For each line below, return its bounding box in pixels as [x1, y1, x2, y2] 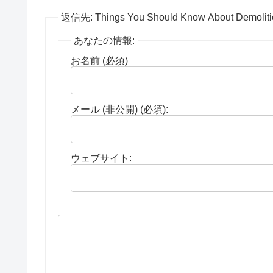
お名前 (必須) [71, 55, 128, 66]
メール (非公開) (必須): [71, 104, 168, 115]
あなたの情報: [74, 35, 135, 46]
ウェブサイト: [71, 152, 132, 163]
